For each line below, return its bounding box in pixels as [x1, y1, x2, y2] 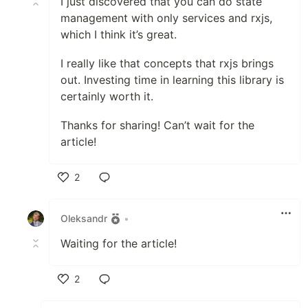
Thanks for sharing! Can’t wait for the [60, 118, 254, 132]
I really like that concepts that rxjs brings [60, 56, 274, 70]
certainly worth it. [60, 89, 153, 103]
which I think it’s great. [60, 27, 177, 41]
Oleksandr [60, 212, 107, 224]
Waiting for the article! [60, 236, 177, 250]
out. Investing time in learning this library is [60, 72, 284, 87]
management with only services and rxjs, [60, 10, 272, 25]
